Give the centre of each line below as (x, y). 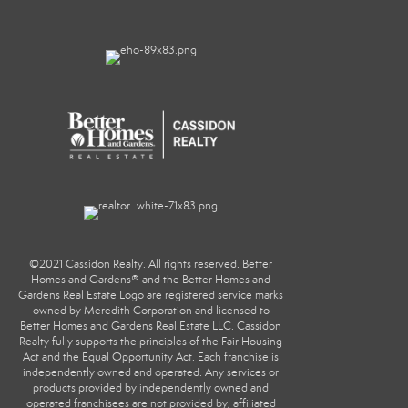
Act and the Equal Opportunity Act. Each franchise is (151, 357)
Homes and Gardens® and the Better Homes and (151, 280)
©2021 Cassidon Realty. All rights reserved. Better (151, 265)
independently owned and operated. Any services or (151, 373)
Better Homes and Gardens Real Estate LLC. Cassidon (151, 326)
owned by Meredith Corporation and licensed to (151, 311)
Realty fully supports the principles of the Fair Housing (151, 342)
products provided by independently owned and (151, 388)
